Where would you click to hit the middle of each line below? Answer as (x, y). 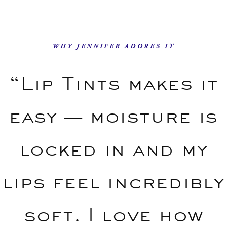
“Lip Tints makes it (113, 83)
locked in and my (113, 149)
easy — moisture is (113, 116)
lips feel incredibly (113, 182)
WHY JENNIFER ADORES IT (113, 46)
